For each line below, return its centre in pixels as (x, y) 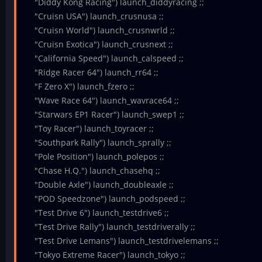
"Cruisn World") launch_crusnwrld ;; (100, 30)
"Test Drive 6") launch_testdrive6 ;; (97, 213)
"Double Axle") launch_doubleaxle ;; (99, 185)
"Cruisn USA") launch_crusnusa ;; (94, 16)
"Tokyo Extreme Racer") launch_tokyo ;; (105, 255)
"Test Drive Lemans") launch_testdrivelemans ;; (122, 241)
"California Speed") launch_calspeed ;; (104, 58)
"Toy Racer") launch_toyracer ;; (89, 129)
